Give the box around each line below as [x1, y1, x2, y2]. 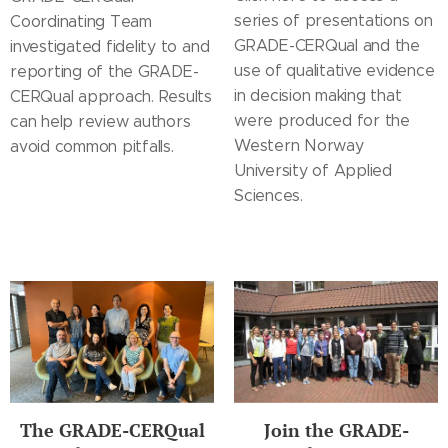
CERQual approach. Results [10, 86, 212, 106]
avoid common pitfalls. [10, 136, 174, 156]
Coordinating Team [10, 11, 152, 31]
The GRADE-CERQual [19, 418, 205, 443]
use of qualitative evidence [234, 60, 435, 80]
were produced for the [234, 110, 410, 130]
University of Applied [234, 160, 392, 180]
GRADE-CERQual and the [234, 35, 420, 55]
